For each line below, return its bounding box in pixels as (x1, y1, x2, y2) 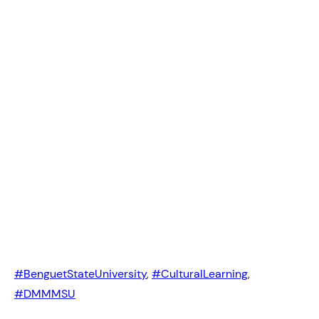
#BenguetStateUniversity (14, 266, 147, 282)
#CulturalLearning (152, 266, 248, 282)
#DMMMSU (14, 286, 75, 302)
